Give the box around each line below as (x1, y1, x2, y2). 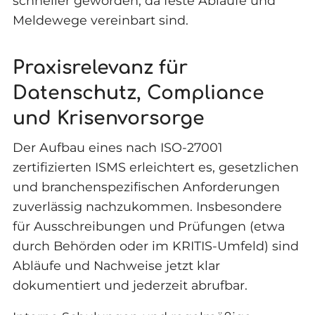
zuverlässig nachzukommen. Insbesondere (12, 198, 282, 214)
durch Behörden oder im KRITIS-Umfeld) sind (12, 238, 299, 253)
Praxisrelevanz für (12, 57, 188, 78)
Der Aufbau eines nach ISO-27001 (12, 139, 222, 155)
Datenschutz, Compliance (12, 82, 264, 103)
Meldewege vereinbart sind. (12, 13, 188, 28)
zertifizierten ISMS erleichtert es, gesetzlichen (12, 159, 299, 174)
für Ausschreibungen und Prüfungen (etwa (12, 218, 285, 233)
